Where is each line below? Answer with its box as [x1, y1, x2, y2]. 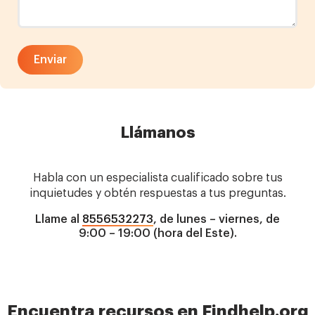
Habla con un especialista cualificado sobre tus [32, 172, 283, 184]
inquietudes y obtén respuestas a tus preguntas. [29, 188, 286, 200]
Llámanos [120, 125, 195, 141]
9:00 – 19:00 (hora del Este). [78, 228, 237, 240]
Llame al [35, 214, 82, 226]
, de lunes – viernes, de [153, 214, 280, 226]
